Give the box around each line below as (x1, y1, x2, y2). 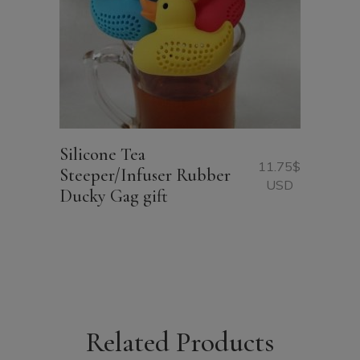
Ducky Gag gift (59, 186, 168, 207)
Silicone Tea (59, 144, 145, 165)
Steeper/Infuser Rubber (59, 165, 231, 186)
